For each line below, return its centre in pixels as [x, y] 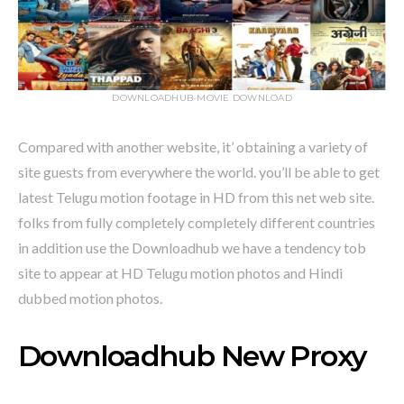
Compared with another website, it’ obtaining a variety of [193, 147]
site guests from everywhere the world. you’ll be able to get [199, 172]
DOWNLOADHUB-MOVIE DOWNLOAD [202, 98]
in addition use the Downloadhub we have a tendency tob [192, 248]
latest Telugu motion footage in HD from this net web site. [196, 197]
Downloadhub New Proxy [193, 356]
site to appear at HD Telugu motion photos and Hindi [180, 273]
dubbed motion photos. [90, 298]
